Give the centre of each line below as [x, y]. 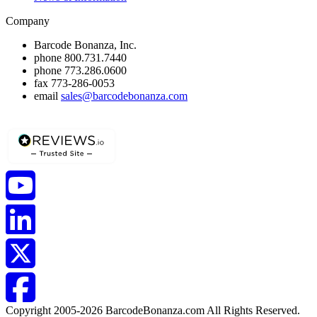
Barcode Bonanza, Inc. [85, 45]
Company [28, 21]
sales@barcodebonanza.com [124, 96]
